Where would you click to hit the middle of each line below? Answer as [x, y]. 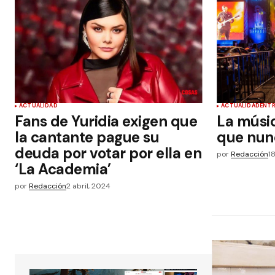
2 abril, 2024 [88, 186]
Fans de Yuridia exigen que [106, 121]
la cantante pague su [87, 137]
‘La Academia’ [63, 169]
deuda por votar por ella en [108, 153]
